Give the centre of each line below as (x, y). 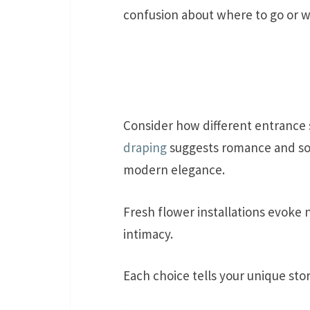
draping (145, 148)
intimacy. (148, 234)
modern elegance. (174, 170)
